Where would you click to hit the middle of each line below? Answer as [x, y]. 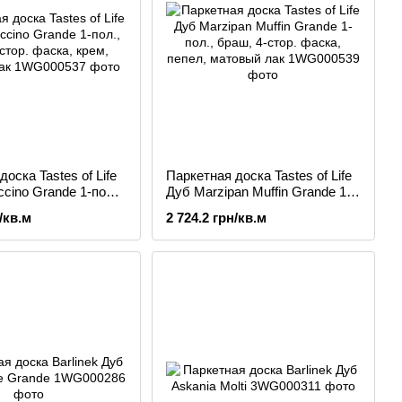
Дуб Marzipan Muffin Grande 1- [258, 192]
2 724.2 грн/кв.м [216, 218]
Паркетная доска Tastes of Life [258, 175]
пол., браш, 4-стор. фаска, [247, 208]
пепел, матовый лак [227, 224]
